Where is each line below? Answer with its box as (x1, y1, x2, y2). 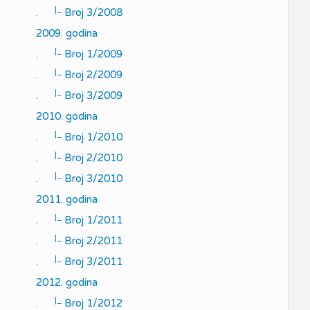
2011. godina (36, 193, 98, 206)
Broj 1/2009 (62, 48, 122, 60)
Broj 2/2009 (62, 69, 122, 81)
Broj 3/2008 (62, 6, 122, 19)
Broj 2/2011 (62, 235, 122, 247)
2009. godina (36, 27, 98, 39)
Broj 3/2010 (62, 172, 122, 185)
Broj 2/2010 (62, 152, 122, 164)
